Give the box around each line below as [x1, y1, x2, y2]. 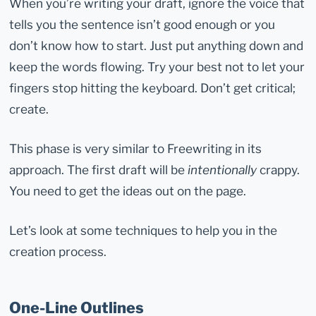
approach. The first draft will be [9, 162, 188, 178]
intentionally [188, 162, 257, 178]
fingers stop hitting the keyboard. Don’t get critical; [9, 80, 296, 96]
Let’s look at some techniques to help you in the [9, 223, 278, 238]
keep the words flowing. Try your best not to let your [9, 59, 305, 75]
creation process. [9, 244, 107, 260]
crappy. [257, 162, 300, 178]
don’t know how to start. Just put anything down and [9, 38, 304, 54]
